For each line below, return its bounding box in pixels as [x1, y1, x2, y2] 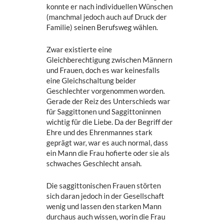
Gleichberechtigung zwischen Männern [46, 55, 173, 65]
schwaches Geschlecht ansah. [46, 159, 142, 168]
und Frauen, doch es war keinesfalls [46, 66, 160, 75]
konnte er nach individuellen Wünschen [46, 2, 173, 11]
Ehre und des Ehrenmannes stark [46, 128, 153, 137]
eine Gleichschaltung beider [46, 76, 137, 85]
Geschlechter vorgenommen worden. [46, 86, 165, 96]
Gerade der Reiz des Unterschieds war [46, 97, 171, 106]
